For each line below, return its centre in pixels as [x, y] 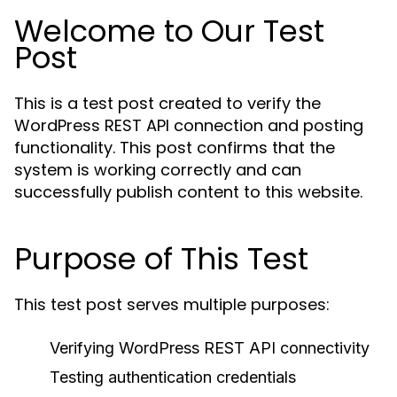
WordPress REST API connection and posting [189, 125]
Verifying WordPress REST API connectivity [210, 348]
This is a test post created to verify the [167, 103]
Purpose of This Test [161, 259]
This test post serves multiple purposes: [172, 304]
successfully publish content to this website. [188, 192]
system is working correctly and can [158, 170]
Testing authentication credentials [173, 377]
